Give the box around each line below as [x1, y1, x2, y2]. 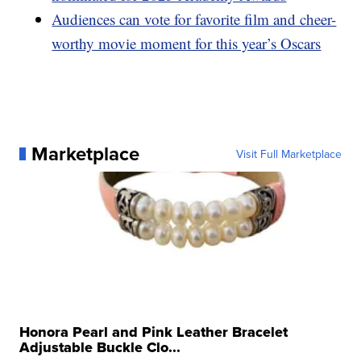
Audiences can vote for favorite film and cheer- [52, 8, 337, 29]
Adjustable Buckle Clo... [19, 336, 181, 358]
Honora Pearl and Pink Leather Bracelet [19, 321, 288, 342]
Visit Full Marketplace [235, 145, 342, 162]
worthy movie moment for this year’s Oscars [52, 32, 322, 53]
